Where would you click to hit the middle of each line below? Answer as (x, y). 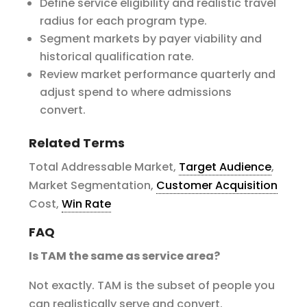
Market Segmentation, (93, 185)
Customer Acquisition (217, 185)
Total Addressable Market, (104, 167)
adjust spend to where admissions (136, 92)
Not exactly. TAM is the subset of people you (152, 285)
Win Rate (87, 204)
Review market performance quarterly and (158, 74)
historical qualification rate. (117, 57)
